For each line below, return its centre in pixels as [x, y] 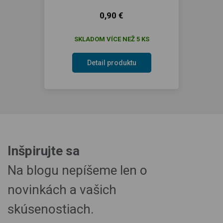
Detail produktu [111, 63]
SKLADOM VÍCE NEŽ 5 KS [111, 39]
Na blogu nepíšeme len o [77, 170]
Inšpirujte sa [44, 151]
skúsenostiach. [51, 209]
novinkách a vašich [62, 190]
